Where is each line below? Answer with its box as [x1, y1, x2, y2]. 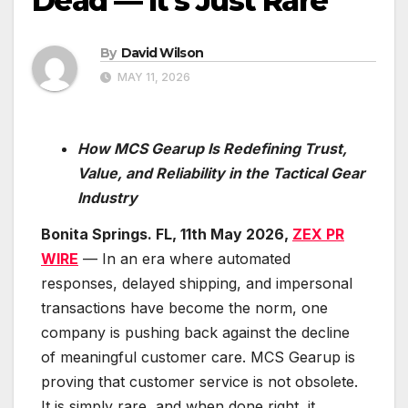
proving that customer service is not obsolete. [41, 372, 358, 391]
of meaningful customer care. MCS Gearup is [41, 347, 355, 366]
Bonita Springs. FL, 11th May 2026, [41, 224, 292, 243]
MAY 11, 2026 [115, 70, 190, 85]
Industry [77, 189, 138, 208]
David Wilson [120, 45, 204, 62]
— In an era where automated [78, 249, 291, 268]
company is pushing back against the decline [41, 322, 350, 342]
